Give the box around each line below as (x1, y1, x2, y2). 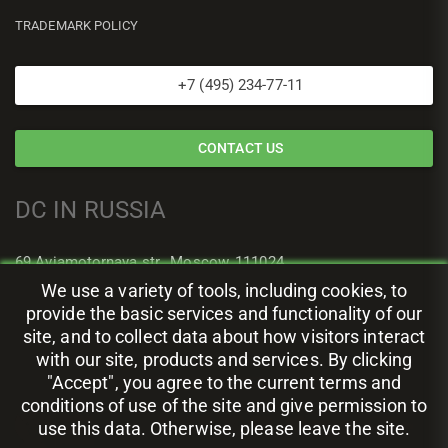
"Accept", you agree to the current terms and (46, 372, 402, 393)
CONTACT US (198, 139, 284, 156)
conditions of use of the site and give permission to (20, 395, 428, 416)
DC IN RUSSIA (15, 195, 167, 224)
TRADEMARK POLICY (15, 17, 139, 33)
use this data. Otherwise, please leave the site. (37, 418, 411, 439)
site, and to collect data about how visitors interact (22, 326, 426, 347)
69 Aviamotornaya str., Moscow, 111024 (15, 252, 284, 271)
